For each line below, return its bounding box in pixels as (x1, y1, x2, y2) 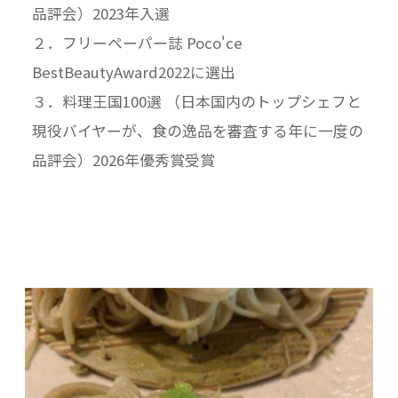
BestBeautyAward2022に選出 (31, 60, 235, 83)
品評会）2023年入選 (31, 2, 170, 24)
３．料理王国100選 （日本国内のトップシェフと (31, 90, 362, 112)
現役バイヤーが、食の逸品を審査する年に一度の (31, 119, 363, 141)
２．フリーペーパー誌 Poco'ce (31, 31, 258, 53)
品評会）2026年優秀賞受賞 (31, 148, 215, 171)
